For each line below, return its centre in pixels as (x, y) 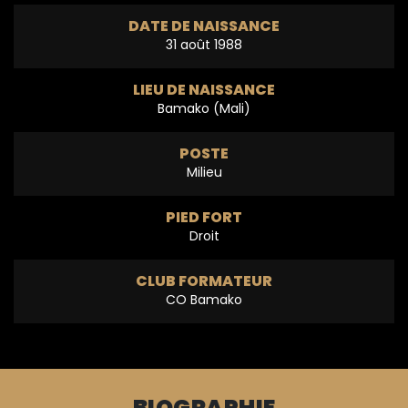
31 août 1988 (204, 44)
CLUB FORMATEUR (204, 280)
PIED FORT (204, 217)
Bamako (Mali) (204, 108)
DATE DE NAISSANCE (204, 25)
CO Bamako (204, 299)
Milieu (204, 172)
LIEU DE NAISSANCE (204, 89)
